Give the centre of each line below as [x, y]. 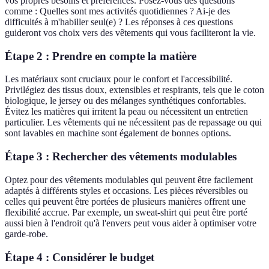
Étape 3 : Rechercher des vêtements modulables [121, 157]
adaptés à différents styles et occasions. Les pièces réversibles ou [126, 190]
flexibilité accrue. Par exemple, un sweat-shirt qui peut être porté [126, 212]
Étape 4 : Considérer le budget [80, 257]
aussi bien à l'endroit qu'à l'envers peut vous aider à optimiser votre [131, 223]
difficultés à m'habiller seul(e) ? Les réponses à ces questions [119, 22]
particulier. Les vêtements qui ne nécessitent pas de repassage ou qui [133, 122]
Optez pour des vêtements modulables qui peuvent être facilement [129, 180]
